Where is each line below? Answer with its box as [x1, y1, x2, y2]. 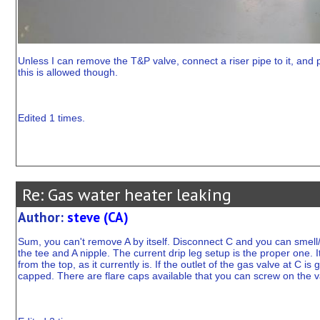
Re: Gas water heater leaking [17, 184, 231, 206]
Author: [17, 209, 67, 226]
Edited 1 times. [17, 112, 85, 124]
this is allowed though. [17, 66, 118, 79]
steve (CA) [66, 209, 129, 226]
